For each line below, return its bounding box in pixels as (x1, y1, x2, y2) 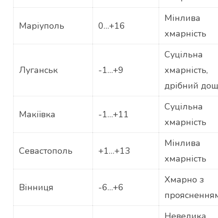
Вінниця (18, 182, 54, 194)
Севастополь (18, 145, 73, 157)
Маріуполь (18, 20, 64, 32)
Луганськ (18, 64, 58, 76)
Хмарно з (164, 174, 204, 186)
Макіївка (18, 109, 55, 121)
